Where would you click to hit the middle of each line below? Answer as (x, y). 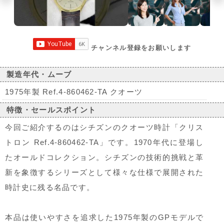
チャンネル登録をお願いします (141, 48)
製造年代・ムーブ (39, 74)
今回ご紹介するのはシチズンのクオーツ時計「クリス (104, 127)
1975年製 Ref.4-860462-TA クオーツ (74, 92)
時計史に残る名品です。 (50, 187)
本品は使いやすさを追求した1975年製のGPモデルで (104, 217)
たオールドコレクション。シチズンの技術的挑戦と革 (104, 157)
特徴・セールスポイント (51, 110)
